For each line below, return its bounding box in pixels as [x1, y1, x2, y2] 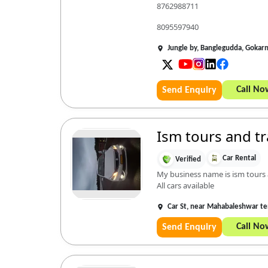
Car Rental [222, 154, 256, 163]
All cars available [156, 180, 214, 191]
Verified [175, 155, 201, 163]
